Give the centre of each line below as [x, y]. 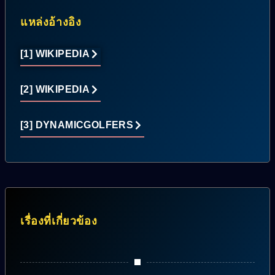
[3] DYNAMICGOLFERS [77, 125]
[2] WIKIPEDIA [55, 90]
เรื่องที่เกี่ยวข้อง [59, 221]
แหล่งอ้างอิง [51, 22]
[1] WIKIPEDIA [55, 54]
